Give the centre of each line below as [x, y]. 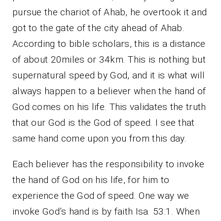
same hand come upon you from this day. [99, 138]
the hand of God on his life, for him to [91, 180]
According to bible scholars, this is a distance [109, 43]
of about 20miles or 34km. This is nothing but [109, 59]
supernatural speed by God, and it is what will [109, 75]
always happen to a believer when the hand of [109, 91]
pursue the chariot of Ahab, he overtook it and [110, 12]
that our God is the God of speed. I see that [104, 122]
